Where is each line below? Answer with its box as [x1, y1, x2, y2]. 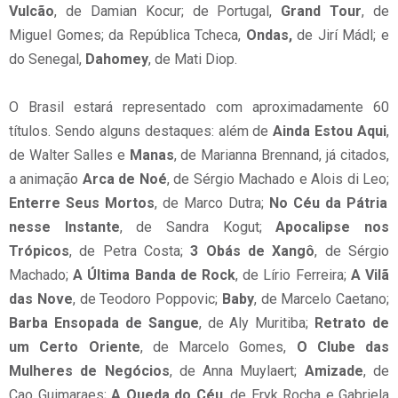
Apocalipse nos [275, 219, 390, 235]
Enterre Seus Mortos [9, 195, 155, 211]
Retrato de [314, 314, 389, 331]
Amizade [304, 362, 363, 379]
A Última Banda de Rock [73, 267, 236, 283]
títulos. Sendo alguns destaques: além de [9, 123, 274, 139]
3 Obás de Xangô [190, 243, 315, 259]
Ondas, [245, 27, 292, 44]
